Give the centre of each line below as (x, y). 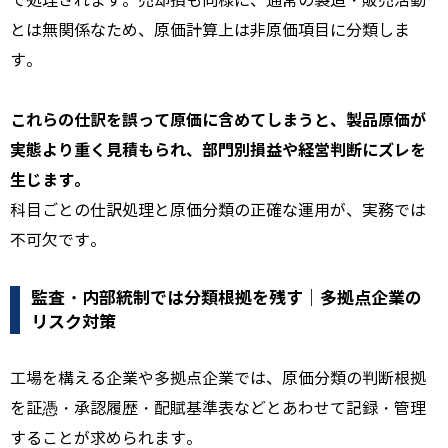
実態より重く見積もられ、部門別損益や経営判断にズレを (218, 150)
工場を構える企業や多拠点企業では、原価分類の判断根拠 (218, 378)
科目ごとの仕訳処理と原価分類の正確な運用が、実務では (218, 210)
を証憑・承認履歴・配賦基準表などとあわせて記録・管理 (218, 408)
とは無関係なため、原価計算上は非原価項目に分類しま (210, 30)
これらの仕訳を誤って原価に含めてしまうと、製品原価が (218, 120)
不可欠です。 (58, 240)
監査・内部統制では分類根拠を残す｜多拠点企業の (226, 297)
